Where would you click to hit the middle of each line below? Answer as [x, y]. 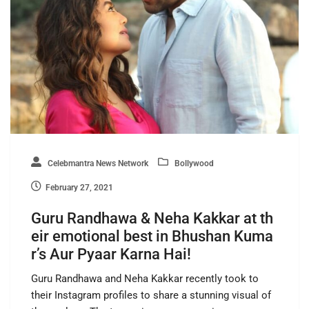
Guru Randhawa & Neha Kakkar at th [152, 218]
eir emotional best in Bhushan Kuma [152, 236]
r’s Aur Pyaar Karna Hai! [111, 254]
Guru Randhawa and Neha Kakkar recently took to [145, 278]
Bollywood [193, 163]
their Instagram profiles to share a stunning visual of [151, 295]
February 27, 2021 [79, 187]
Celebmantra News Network [97, 163]
